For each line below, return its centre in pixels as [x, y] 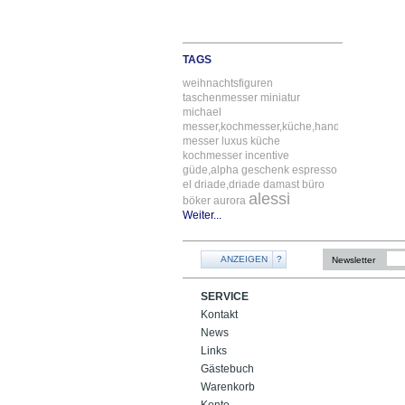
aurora [230, 200]
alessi [269, 198]
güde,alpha [211, 170]
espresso [315, 170]
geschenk [265, 170]
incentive [267, 155]
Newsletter [353, 259]
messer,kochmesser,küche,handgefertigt [281, 126]
